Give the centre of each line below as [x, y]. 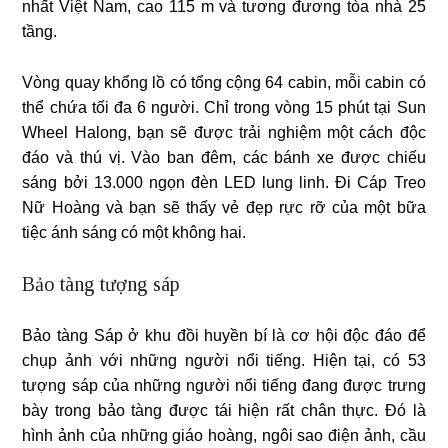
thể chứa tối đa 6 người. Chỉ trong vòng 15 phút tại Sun [224, 108]
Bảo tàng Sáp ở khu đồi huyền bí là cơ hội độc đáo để [224, 336]
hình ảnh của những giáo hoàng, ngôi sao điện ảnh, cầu [224, 436]
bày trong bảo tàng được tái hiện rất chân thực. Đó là [224, 411]
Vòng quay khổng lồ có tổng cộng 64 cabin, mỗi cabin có [224, 83]
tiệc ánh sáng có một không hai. [134, 233]
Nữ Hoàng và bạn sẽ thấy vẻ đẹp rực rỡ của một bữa [224, 208]
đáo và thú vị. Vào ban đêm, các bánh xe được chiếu [224, 158]
